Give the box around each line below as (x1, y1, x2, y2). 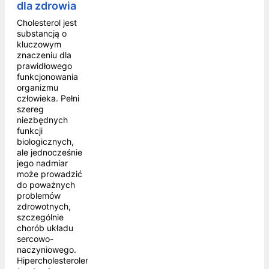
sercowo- (17, 234, 53, 244)
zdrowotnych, (17, 201, 71, 212)
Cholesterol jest (17, 17, 77, 28)
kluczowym (17, 39, 61, 50)
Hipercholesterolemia (17, 255, 99, 266)
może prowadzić (17, 169, 82, 180)
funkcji (17, 125, 43, 136)
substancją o (17, 28, 67, 39)
